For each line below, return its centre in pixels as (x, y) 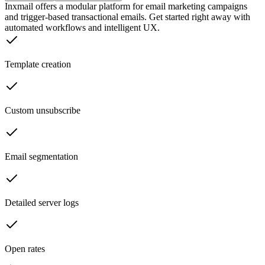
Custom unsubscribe (43, 111)
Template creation (38, 64)
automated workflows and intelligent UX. (82, 28)
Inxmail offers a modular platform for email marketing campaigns (126, 7)
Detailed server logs (42, 203)
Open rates (25, 249)
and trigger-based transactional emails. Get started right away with (127, 17)
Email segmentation (41, 157)
